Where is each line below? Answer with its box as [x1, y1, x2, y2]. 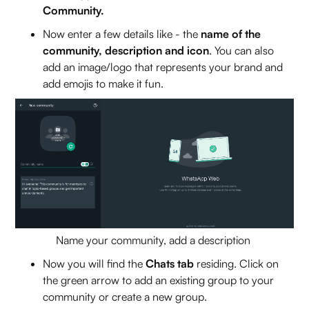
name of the [201, 27, 261, 41]
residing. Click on [194, 256, 279, 270]
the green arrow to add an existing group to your [43, 272, 275, 287]
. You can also [209, 43, 275, 58]
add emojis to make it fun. [43, 77, 167, 91]
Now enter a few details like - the [43, 27, 201, 41]
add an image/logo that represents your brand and [43, 60, 283, 74]
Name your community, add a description [56, 232, 253, 247]
